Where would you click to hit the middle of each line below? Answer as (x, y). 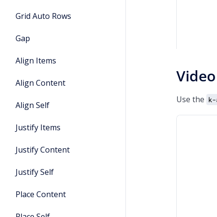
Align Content (40, 83)
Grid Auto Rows (43, 16)
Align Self (32, 105)
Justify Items (38, 127)
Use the (191, 99)
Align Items (36, 61)
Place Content (41, 194)
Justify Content (43, 150)
